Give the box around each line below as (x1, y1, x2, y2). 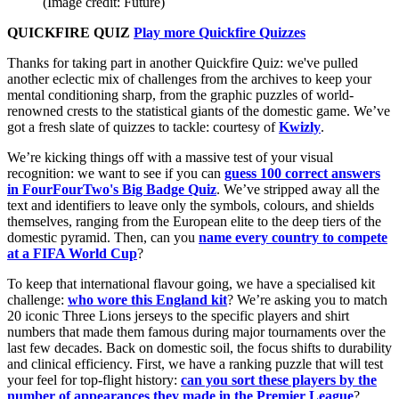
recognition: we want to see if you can (7, 165, 224, 181)
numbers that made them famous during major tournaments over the (7, 323, 386, 339)
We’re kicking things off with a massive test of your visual (7, 149, 333, 165)
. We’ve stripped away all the (216, 181, 379, 197)
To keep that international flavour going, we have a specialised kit (7, 275, 375, 291)
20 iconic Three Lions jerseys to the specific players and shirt (7, 307, 349, 323)
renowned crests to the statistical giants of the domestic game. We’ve (7, 102, 390, 118)
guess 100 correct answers (224, 165, 380, 181)
